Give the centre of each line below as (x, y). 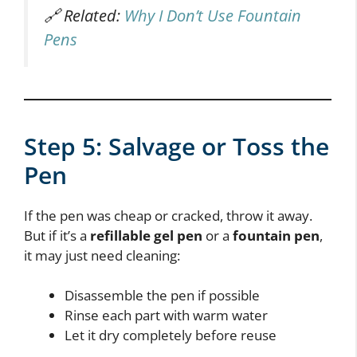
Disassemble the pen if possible (162, 296)
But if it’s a (57, 235)
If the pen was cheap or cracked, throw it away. (168, 215)
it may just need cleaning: (102, 255)
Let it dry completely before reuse (171, 335)
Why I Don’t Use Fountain (213, 15)
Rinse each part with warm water (166, 316)
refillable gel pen (146, 235)
